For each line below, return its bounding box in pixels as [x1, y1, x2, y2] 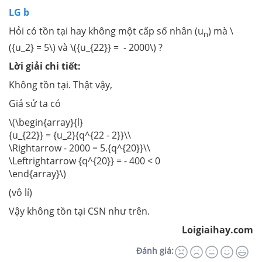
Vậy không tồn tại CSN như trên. [9, 204, 150, 218]
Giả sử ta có [9, 96, 61, 110]
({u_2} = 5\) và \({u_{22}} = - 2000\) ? [9, 40, 163, 54]
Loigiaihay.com [180, 223, 253, 236]
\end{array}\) [9, 167, 66, 180]
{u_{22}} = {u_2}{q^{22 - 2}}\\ [9, 128, 131, 142]
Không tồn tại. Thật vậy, [9, 78, 112, 91]
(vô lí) [9, 185, 32, 199]
